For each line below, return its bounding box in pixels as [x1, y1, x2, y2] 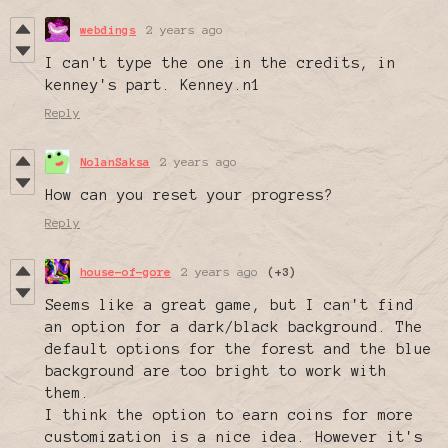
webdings [80, 23, 136, 37]
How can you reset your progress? [45, 187, 333, 204]
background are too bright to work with [45, 363, 387, 380]
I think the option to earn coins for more [45, 407, 414, 424]
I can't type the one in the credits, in [45, 55, 396, 72]
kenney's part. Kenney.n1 [45, 77, 261, 94]
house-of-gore [80, 265, 171, 279]
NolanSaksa [80, 155, 150, 169]
